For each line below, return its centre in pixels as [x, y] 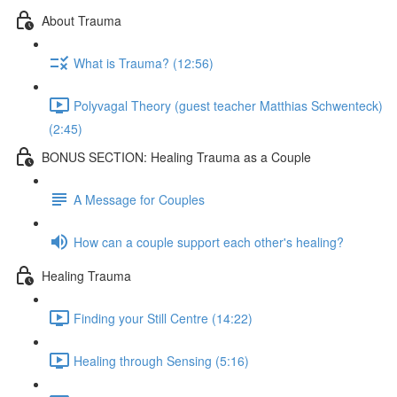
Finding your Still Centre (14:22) [163, 318]
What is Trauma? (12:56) [144, 62]
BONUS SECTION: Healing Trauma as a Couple [176, 156]
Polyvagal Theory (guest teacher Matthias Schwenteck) [228, 105]
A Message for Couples [139, 199]
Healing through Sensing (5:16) [161, 360]
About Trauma [82, 20]
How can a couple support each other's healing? [209, 241]
